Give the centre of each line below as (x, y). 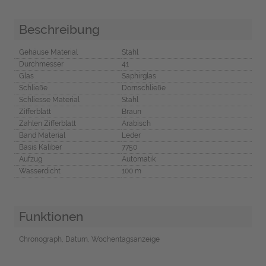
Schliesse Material (49, 100)
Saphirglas (139, 76)
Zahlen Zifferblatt (47, 124)
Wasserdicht (39, 171)
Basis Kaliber (40, 148)
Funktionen (51, 217)
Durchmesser (41, 64)
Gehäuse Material (48, 53)
